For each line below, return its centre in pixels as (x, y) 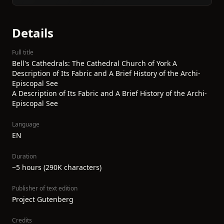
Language (26, 124)
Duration (24, 156)
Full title (23, 52)
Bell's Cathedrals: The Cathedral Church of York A (94, 63)
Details (33, 33)
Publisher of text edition (45, 188)
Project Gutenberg (43, 199)
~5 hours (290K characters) (57, 167)
